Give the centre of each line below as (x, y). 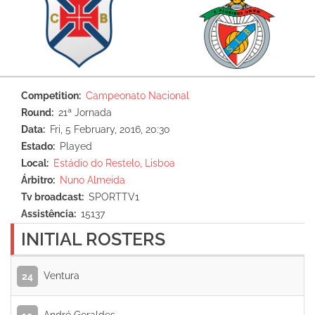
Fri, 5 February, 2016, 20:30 (110, 129)
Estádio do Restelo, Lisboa (114, 163)
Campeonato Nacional (137, 96)
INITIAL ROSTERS (93, 239)
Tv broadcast (51, 197)
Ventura (62, 276)
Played (76, 146)
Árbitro (37, 180)
